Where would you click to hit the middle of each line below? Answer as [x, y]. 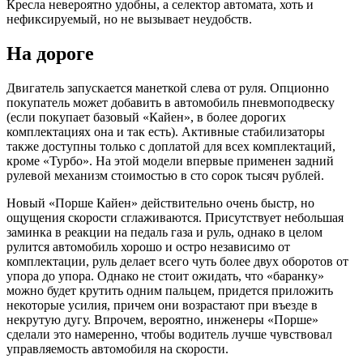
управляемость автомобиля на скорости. [117, 348]
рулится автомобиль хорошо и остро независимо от [148, 246]
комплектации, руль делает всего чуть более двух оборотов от [177, 261]
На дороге [50, 53]
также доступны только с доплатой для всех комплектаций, [171, 146]
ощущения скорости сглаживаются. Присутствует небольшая [175, 217]
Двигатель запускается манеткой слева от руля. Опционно [168, 88]
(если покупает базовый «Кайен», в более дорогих [146, 117]
